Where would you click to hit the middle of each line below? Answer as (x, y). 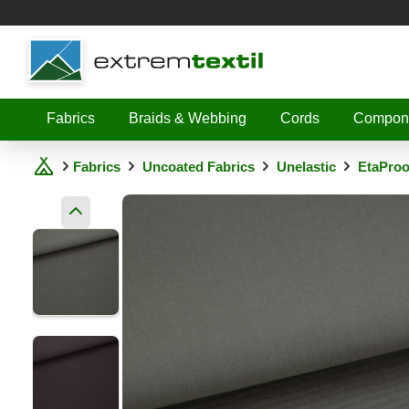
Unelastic (306, 167)
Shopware (62, 43)
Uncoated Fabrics (199, 167)
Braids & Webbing (187, 118)
